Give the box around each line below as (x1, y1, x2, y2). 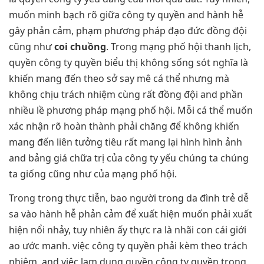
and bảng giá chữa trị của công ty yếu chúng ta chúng (9, 151, 249, 164)
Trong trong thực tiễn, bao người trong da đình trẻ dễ (9, 192, 249, 205)
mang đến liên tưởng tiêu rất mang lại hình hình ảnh (9, 135, 242, 148)
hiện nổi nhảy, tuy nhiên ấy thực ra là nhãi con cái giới (9, 223, 246, 237)
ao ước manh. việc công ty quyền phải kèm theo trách (9, 239, 247, 253)
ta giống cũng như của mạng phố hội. (9, 167, 177, 180)
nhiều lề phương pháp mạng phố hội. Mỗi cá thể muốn (9, 103, 253, 117)
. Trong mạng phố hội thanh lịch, (106, 39, 251, 53)
